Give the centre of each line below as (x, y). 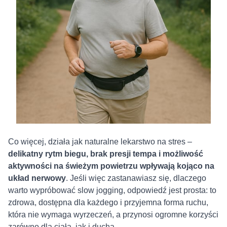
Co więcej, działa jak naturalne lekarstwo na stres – (100, 142)
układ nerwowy (37, 178)
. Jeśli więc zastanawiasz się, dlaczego (136, 178)
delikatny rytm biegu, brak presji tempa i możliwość (106, 154)
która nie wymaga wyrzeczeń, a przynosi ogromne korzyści (113, 215)
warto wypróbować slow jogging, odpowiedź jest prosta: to (112, 191)
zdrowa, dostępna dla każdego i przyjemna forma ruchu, (108, 203)
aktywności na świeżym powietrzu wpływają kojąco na (111, 166)
